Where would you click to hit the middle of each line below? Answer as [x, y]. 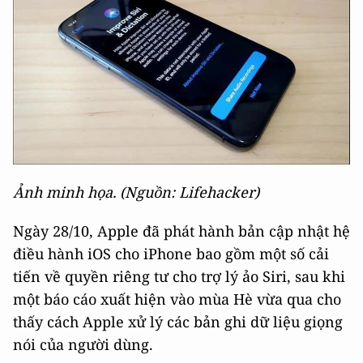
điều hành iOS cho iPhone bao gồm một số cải [171, 253]
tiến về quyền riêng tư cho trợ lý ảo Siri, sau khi [179, 276]
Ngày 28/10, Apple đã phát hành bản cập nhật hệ [181, 231]
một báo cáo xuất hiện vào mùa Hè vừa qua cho [177, 299]
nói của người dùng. [83, 344]
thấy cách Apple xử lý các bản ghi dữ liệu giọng [178, 321]
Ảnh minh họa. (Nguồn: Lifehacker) [136, 192]
